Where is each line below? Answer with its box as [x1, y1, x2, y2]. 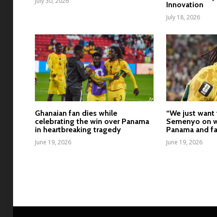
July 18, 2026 [166, 13, 201, 22]
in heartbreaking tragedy [35, 125, 121, 135]
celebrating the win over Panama [35, 117, 149, 126]
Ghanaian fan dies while [35, 108, 117, 118]
